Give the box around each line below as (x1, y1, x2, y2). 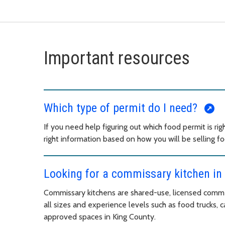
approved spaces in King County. (44, 211, 156, 221)
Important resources (44, 47, 190, 69)
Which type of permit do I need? (44, 100, 200, 115)
